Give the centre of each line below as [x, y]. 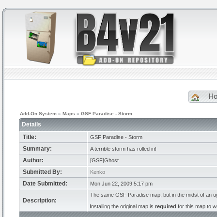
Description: [40, 201]
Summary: [37, 149]
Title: [30, 137]
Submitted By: [42, 172]
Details [32, 124]
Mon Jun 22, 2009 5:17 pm [121, 184]
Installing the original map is [122, 206]
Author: [33, 160]
